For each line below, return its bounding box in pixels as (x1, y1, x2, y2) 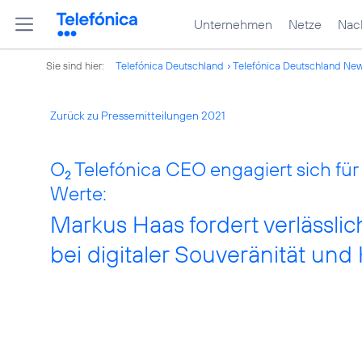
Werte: (50, 181, 107, 205)
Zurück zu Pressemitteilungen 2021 (50, 108, 225, 123)
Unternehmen (194, 16, 272, 32)
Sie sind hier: (46, 59, 107, 72)
